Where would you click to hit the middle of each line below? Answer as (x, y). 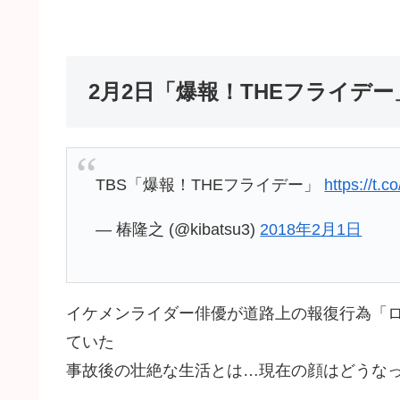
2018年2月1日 (311, 229)
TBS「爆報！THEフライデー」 (210, 184)
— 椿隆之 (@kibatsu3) (178, 229)
